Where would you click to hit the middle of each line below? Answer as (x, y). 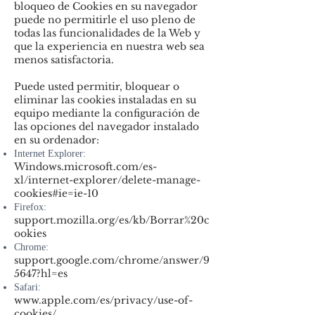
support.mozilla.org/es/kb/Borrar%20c (112, 220)
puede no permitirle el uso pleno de (105, 20)
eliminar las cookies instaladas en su (105, 100)
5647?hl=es (41, 274)
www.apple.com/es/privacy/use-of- (103, 300)
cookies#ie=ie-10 (56, 193)
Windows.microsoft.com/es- (85, 167)
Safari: (29, 287)
